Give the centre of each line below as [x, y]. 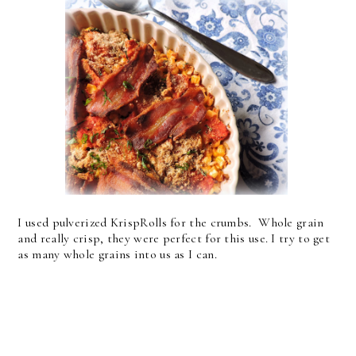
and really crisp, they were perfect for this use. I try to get [174, 238]
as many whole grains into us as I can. [119, 254]
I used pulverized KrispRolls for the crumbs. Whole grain [171, 222]
